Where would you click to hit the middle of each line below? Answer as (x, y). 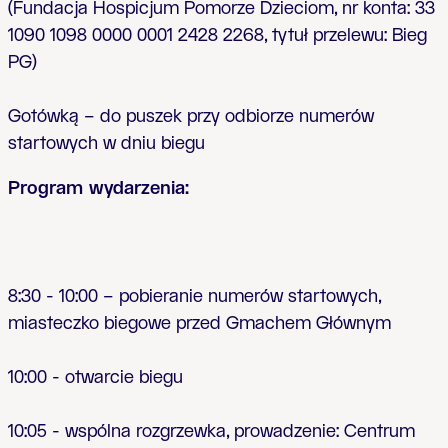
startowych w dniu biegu (106, 143)
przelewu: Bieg (367, 35)
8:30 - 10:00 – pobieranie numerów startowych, (194, 296)
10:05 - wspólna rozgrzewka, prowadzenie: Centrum (211, 431)
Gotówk (38, 116)
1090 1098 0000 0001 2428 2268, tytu (156, 35)
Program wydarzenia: (98, 188)
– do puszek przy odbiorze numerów (226, 116)
